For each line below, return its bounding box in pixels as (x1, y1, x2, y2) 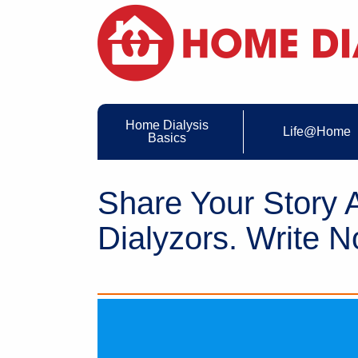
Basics (148, 131, 187, 145)
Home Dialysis (125, 118, 209, 133)
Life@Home (282, 125, 351, 139)
